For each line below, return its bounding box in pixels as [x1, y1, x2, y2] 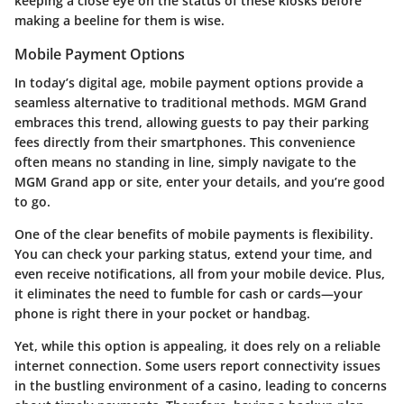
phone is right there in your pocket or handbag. [14, 305, 310, 323]
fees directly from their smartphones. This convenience [14, 133, 355, 151]
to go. [14, 193, 50, 211]
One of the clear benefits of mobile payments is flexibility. [14, 225, 373, 243]
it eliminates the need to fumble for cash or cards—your [14, 285, 363, 303]
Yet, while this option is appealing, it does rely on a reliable [14, 337, 381, 355]
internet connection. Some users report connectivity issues [14, 357, 381, 375]
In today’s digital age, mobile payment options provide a [14, 74, 363, 92]
